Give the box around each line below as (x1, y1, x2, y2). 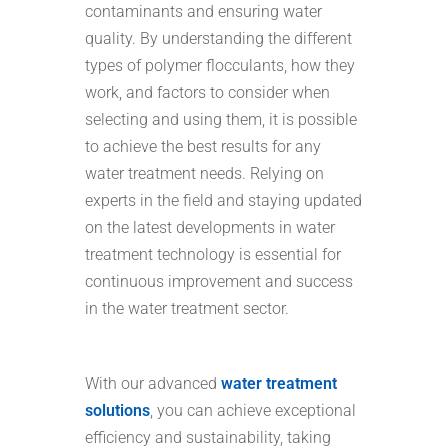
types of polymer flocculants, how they (84, 55, 355, 75)
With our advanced (84, 373, 221, 393)
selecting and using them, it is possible (84, 109, 357, 129)
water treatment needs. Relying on (84, 163, 324, 183)
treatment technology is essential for (84, 244, 341, 264)
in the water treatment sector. (84, 298, 289, 318)
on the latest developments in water (84, 217, 335, 237)
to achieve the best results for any (84, 136, 321, 156)
